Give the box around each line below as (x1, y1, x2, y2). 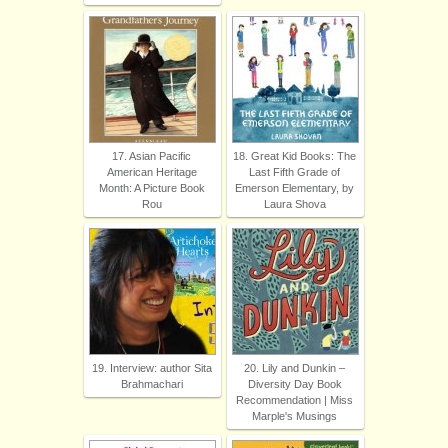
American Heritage (106, 166, 197, 179)
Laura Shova (263, 198, 326, 211)
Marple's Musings (252, 410, 337, 423)
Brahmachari (120, 378, 183, 391)
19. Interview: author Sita (91, 362, 212, 375)
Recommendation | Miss (236, 394, 353, 407)
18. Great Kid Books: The (233, 150, 356, 163)
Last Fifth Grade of (249, 166, 340, 179)
